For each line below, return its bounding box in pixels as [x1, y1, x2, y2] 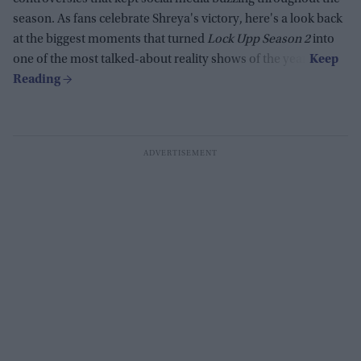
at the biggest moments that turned [13, 32, 207, 46]
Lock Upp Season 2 [207, 32, 310, 46]
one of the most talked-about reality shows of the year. [13, 52, 309, 66]
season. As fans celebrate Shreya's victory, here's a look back [13, 12, 342, 26]
